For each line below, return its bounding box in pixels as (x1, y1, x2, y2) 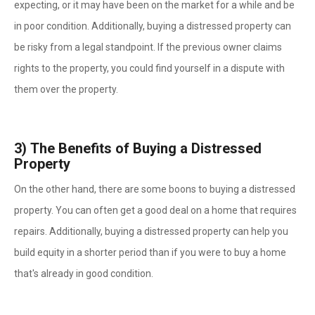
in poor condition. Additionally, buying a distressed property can (14, 20, 291, 32)
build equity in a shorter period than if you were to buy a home (14, 247, 286, 258)
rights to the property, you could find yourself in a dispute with (14, 63, 285, 74)
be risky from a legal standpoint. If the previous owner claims (14, 41, 282, 53)
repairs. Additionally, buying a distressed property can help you (14, 226, 288, 237)
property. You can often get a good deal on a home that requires (14, 205, 297, 216)
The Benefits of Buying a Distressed (30, 140, 262, 157)
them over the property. (14, 84, 118, 95)
